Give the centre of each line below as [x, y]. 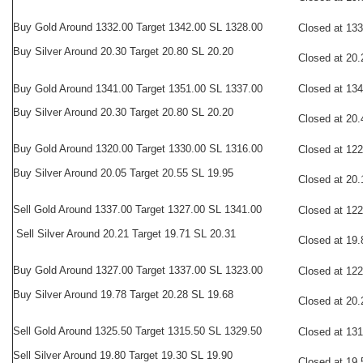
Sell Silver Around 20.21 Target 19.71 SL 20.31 [124, 234]
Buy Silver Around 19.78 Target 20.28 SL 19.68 [123, 295]
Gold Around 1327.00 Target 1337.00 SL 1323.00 [147, 270]
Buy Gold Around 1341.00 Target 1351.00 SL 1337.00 [138, 89]
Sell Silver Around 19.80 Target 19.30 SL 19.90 [123, 355]
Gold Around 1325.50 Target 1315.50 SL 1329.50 [146, 331]
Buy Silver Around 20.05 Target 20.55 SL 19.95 [123, 173]
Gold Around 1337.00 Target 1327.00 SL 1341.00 [146, 209]
